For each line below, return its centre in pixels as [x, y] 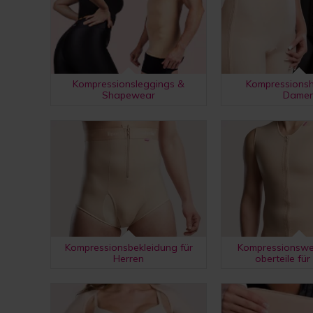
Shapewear [129, 95]
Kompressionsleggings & [129, 84]
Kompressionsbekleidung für [129, 247]
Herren [129, 258]
